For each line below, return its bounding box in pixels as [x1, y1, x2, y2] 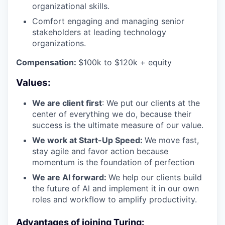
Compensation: [16, 57, 78, 67]
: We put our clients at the [102, 98, 200, 108]
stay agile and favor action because [32, 146, 168, 157]
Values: [16, 76, 51, 88]
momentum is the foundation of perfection [32, 157, 194, 168]
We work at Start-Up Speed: [32, 135, 145, 146]
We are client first [32, 98, 102, 108]
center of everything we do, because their [32, 109, 191, 120]
